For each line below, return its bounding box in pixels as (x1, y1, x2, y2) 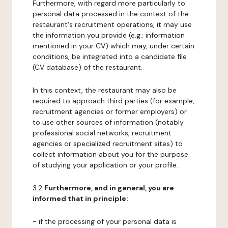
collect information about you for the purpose (33, 150, 188, 159)
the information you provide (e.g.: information (33, 31, 185, 40)
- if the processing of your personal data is (33, 217, 177, 226)
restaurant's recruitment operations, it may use (33, 20, 192, 29)
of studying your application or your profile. (33, 160, 178, 169)
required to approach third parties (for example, (33, 96, 194, 105)
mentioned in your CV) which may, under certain (33, 41, 194, 50)
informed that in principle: (33, 194, 128, 203)
